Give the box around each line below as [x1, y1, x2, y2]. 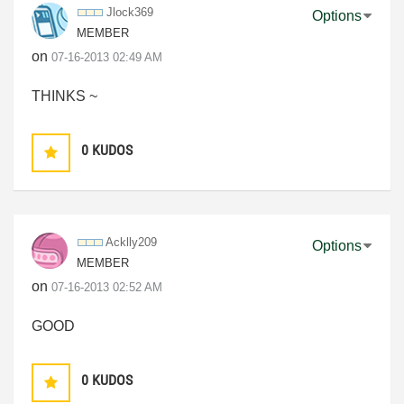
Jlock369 [106, 5, 153, 19]
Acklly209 [106, 234, 157, 249]
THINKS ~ [32, 87, 97, 104]
